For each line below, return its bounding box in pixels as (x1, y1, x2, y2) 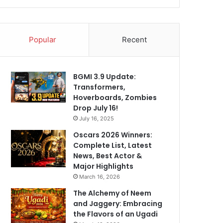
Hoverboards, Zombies (73, 92, 157, 103)
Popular (28, 34, 56, 44)
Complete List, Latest (73, 140, 152, 150)
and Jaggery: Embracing (73, 198, 163, 209)
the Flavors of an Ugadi (73, 209, 158, 219)
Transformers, (73, 82, 126, 92)
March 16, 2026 (79, 173, 120, 180)
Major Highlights (73, 161, 134, 171)
